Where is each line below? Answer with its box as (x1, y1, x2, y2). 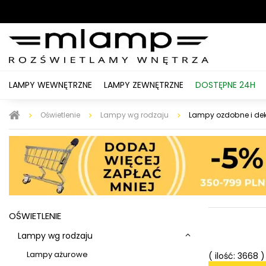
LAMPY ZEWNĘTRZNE (104, 79, 183, 91)
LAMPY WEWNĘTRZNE (9, 79, 92, 91)
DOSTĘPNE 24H (195, 79, 255, 91)
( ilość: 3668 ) (208, 250, 265, 262)
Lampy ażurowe (27, 249, 88, 261)
